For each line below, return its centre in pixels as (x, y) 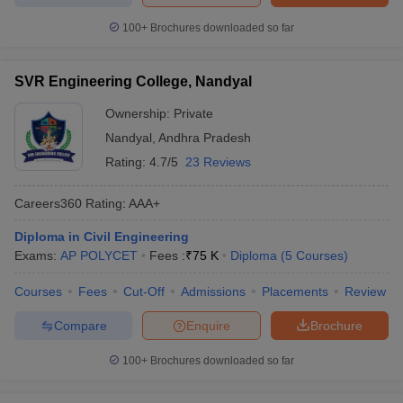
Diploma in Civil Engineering (102, 237)
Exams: (37, 255)
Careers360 (48, 203)
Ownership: (139, 113)
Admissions (213, 291)
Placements (295, 291)
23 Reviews (218, 162)
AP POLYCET (99, 255)
